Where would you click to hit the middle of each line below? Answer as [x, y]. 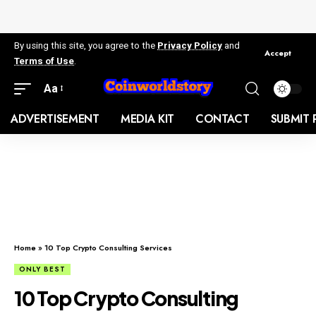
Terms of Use [44, 61]
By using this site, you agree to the [86, 45]
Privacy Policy [190, 45]
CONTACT [222, 119]
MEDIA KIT [147, 119]
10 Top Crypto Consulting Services [108, 247]
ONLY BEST [42, 269]
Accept [278, 53]
